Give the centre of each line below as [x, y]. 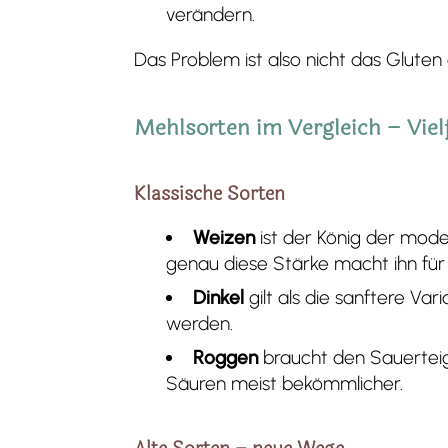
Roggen [225, 358]
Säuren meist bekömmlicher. [285, 384]
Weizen [223, 238]
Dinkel [220, 298]
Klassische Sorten [210, 194]
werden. [200, 324]
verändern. [211, 14]
